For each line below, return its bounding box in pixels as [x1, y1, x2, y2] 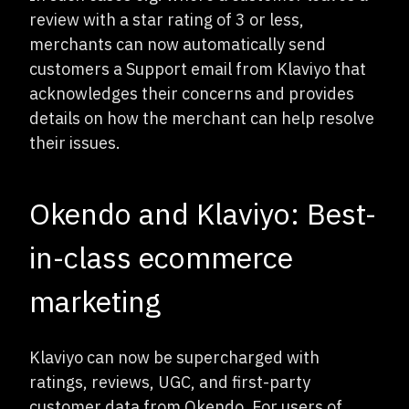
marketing [29, 282, 161, 320]
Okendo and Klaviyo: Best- [29, 194, 376, 233]
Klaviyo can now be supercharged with [29, 347, 320, 368]
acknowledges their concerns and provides [29, 83, 354, 104]
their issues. [29, 132, 121, 153]
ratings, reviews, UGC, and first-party [29, 372, 310, 393]
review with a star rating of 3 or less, [29, 9, 304, 30]
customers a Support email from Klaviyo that [29, 58, 366, 79]
